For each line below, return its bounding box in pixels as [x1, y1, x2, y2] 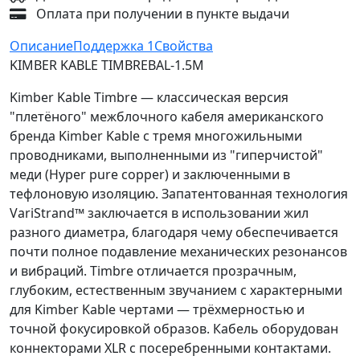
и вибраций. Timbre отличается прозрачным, [10, 262, 297, 280]
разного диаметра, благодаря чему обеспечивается [10, 223, 338, 242]
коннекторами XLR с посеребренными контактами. [10, 339, 331, 358]
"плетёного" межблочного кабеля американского [10, 108, 324, 126]
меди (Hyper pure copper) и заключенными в [10, 166, 290, 184]
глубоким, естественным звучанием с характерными [10, 281, 342, 300]
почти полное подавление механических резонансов [10, 243, 347, 261]
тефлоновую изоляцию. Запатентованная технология [10, 185, 348, 203]
